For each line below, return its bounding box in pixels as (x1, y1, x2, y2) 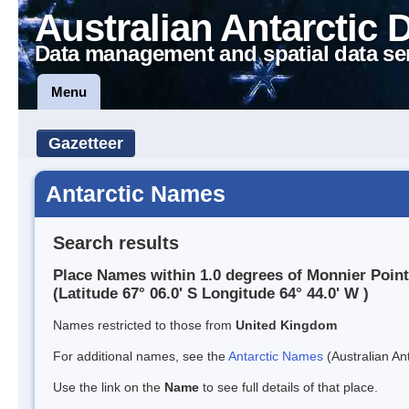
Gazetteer (48, 134, 123, 152)
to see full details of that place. (199, 380, 378, 395)
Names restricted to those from (53, 318, 236, 333)
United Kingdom (236, 318, 337, 333)
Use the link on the (53, 380, 164, 395)
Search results (53, 232, 179, 253)
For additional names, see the (53, 349, 228, 364)
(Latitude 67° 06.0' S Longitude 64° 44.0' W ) (53, 285, 369, 303)
